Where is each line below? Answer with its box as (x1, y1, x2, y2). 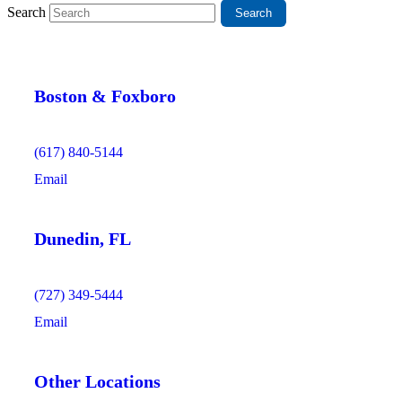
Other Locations (34, 371, 161, 392)
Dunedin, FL (34, 228, 131, 249)
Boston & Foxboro (34, 85, 176, 106)
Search (7, 4, 46, 20)
